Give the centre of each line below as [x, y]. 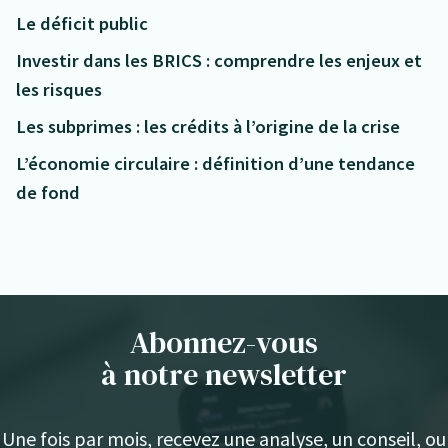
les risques [61, 90]
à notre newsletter [224, 375]
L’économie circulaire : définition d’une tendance [215, 164]
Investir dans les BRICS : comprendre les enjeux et [219, 61]
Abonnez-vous [224, 343]
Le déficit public [82, 24]
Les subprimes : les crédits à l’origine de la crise [208, 127]
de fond [48, 193]
